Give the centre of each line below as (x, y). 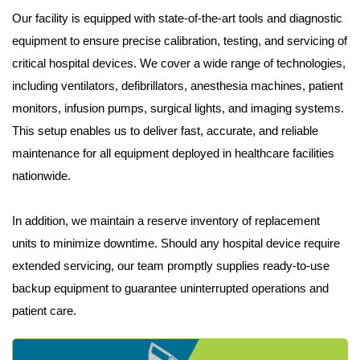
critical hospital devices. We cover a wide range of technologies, (179, 63)
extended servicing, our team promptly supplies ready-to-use (171, 265)
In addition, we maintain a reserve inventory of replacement (166, 220)
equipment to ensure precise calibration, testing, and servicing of (180, 40)
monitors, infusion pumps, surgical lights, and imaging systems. (178, 108)
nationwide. (41, 175)
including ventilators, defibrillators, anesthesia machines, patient (178, 85)
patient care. (44, 310)
